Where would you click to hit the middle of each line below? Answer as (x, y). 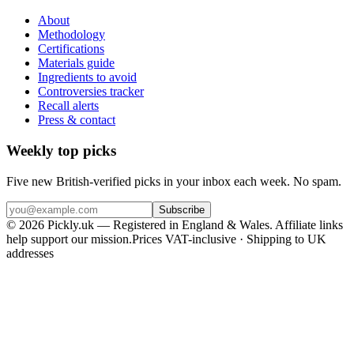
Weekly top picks (61, 151)
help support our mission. (69, 239)
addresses (30, 253)
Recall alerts (68, 106)
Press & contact (77, 120)
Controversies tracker (91, 92)
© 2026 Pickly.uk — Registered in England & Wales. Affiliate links (175, 224)
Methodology (72, 35)
